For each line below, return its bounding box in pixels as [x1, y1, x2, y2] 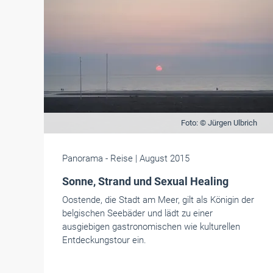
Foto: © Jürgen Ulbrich [180, 118, 257, 127]
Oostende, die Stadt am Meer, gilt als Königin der [62, 194, 254, 205]
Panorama [62, 153, 103, 164]
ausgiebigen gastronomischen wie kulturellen [62, 221, 240, 232]
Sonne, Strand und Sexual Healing [62, 175, 229, 188]
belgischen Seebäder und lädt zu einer [62, 208, 213, 219]
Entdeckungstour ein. [62, 235, 146, 246]
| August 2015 [135, 153, 190, 164]
